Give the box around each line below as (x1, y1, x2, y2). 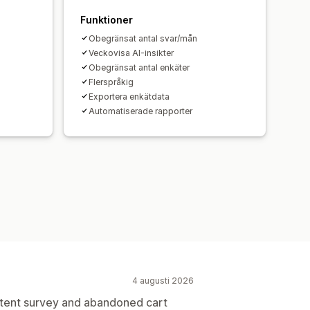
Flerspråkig (89, 76, 134, 87)
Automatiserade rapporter (89, 105, 192, 116)
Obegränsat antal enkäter (89, 62, 190, 73)
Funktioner (80, 13, 133, 26)
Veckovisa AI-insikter (89, 47, 174, 58)
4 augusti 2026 (132, 275, 194, 286)
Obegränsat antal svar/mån (89, 33, 197, 44)
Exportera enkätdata (89, 91, 170, 102)
